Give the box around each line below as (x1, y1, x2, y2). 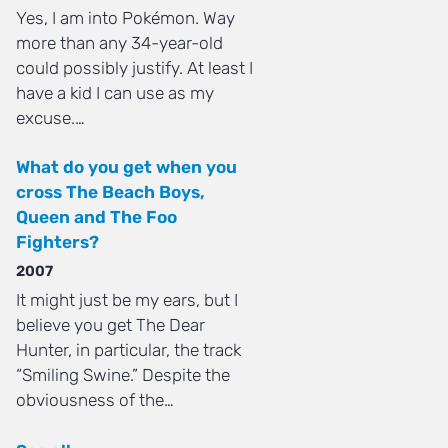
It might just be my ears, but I (16, 289, 238, 310)
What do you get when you (16, 156, 237, 177)
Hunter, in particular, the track (16, 339, 241, 360)
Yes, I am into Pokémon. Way (16, 7, 235, 28)
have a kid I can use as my (16, 82, 214, 103)
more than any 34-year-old (16, 32, 223, 53)
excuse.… (16, 107, 85, 128)
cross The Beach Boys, (16, 181, 205, 202)
